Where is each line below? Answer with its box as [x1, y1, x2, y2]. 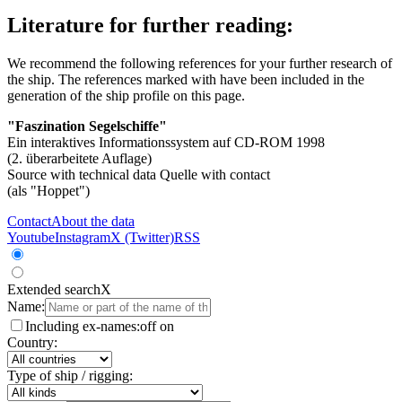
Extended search [7, 282, 100, 298]
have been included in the [220, 72, 364, 88]
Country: [7, 335, 57, 351]
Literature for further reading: [7, 13, 293, 38]
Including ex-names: [25, 319, 140, 335]
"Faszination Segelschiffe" [7, 118, 167, 135]
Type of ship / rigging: [7, 368, 133, 384]
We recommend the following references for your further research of [7, 56, 392, 72]
